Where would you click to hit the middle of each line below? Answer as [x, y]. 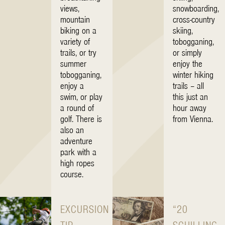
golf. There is [81, 119]
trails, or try [79, 52]
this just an [191, 96]
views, [70, 8]
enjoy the [188, 63]
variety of [75, 41]
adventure [77, 141]
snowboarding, [196, 8]
